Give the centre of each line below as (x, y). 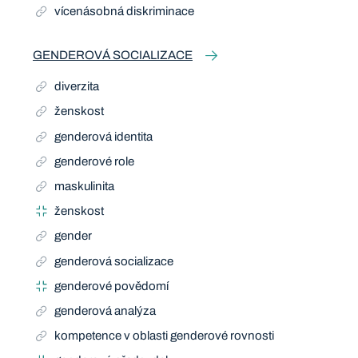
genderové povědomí (112, 286)
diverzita (77, 87)
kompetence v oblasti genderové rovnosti (165, 336)
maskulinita (85, 186)
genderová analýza (105, 311)
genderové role (95, 161)
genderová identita (104, 136)
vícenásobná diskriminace (125, 12)
